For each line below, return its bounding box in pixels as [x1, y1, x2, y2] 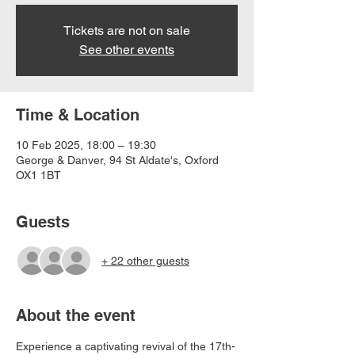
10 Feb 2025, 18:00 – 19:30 [16, 139, 156, 151]
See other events [79, 42, 174, 57]
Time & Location [16, 105, 139, 124]
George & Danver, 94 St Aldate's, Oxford [16, 154, 219, 166]
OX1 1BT [16, 169, 61, 181]
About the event [16, 306, 136, 325]
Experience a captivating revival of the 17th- [16, 340, 235, 353]
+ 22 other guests [101, 254, 189, 267]
